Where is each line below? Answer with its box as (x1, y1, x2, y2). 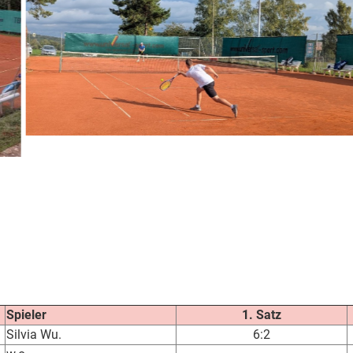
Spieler (6, 307, 46, 322)
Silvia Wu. (6, 326, 61, 342)
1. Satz (242, 307, 281, 322)
